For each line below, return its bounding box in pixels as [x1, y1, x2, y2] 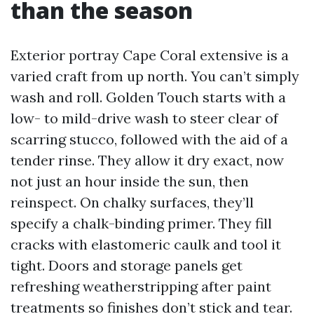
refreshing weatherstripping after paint [11, 278, 271, 295]
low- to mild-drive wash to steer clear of [11, 109, 278, 127]
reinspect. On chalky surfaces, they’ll [11, 193, 254, 211]
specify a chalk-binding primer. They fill [11, 214, 272, 232]
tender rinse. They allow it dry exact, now [11, 151, 284, 169]
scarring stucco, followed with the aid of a [11, 130, 288, 148]
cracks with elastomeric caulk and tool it [11, 235, 281, 253]
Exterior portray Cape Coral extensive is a [11, 46, 289, 64]
